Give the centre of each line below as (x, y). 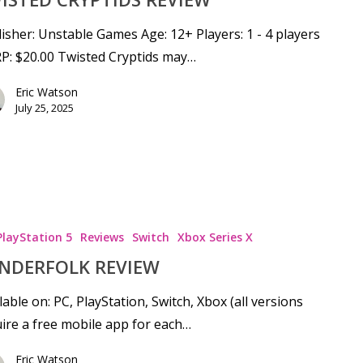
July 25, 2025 (44, 108)
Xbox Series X (215, 237)
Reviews (102, 237)
